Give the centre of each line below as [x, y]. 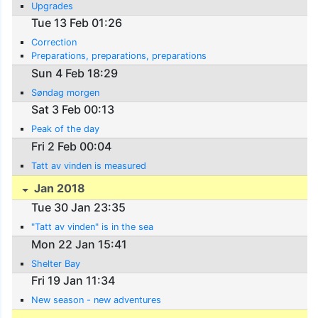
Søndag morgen [66, 92]
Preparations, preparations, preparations [119, 56]
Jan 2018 [59, 188]
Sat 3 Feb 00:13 [73, 110]
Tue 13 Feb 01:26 [77, 23]
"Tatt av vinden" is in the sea [93, 227]
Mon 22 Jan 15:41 [79, 244]
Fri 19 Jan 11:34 [73, 281]
